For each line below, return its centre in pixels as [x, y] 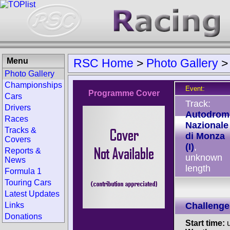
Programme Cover [124, 93]
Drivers [18, 108]
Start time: [205, 223]
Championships [33, 85]
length [198, 168]
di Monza [205, 136]
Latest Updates [32, 194]
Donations [23, 216]
